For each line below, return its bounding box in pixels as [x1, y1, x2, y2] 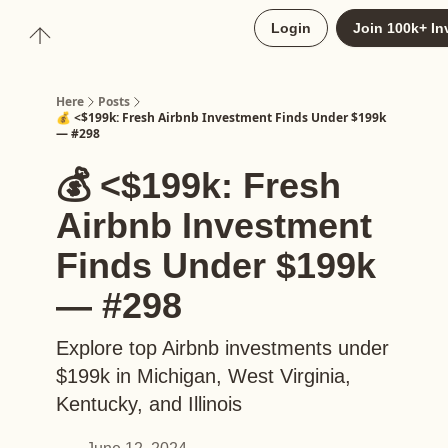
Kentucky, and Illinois [56, 393, 242, 415]
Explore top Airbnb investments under [56, 337, 389, 359]
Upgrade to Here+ [80, 23, 178, 37]
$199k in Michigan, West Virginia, [56, 365, 351, 387]
